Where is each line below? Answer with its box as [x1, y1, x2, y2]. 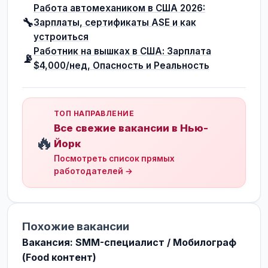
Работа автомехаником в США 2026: [33, 2, 205, 14]
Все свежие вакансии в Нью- [54, 122, 208, 134]
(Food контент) [22, 251, 96, 263]
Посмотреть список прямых [54, 154, 175, 163]
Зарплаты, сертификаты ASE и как [33, 17, 196, 28]
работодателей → [54, 166, 133, 176]
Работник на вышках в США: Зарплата [33, 45, 211, 57]
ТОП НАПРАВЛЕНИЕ [54, 109, 135, 118]
